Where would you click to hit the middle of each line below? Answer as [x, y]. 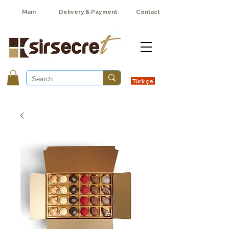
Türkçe [143, 81]
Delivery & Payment [88, 12]
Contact [148, 12]
